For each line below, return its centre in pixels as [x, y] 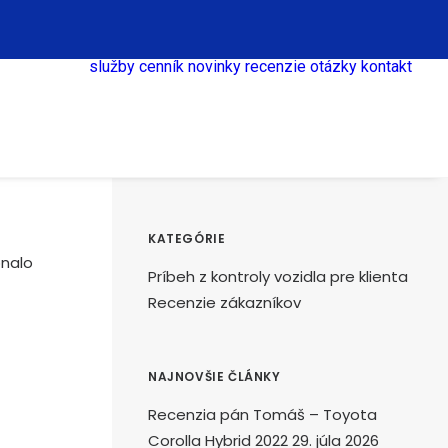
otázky [333, 66]
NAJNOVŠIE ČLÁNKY [214, 376]
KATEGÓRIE [187, 238]
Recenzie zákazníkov [224, 302]
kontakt [386, 66]
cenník [161, 66]
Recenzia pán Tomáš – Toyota [262, 414]
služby [112, 66]
